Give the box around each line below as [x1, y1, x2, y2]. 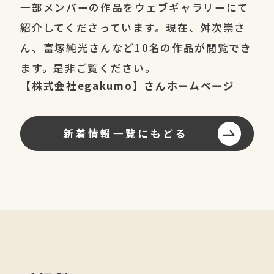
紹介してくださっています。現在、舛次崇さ [20, 20, 246, 35]
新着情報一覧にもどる [63, 126, 188, 141]
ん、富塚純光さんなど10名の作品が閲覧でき [20, 40, 252, 55]
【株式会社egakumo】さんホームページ [20, 78, 235, 93]
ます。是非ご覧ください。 [20, 60, 157, 75]
